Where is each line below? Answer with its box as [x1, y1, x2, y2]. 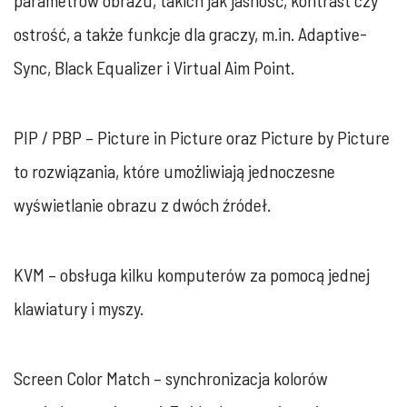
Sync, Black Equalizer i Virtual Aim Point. [14, 55, 294, 78]
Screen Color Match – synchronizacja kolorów [14, 366, 328, 389]
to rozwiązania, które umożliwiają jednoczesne [14, 159, 335, 182]
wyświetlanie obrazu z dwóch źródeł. [14, 193, 271, 215]
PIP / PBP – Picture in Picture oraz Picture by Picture [14, 125, 390, 148]
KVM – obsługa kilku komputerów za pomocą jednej [14, 263, 370, 285]
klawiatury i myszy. [14, 296, 144, 319]
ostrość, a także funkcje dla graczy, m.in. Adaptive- [14, 22, 367, 45]
